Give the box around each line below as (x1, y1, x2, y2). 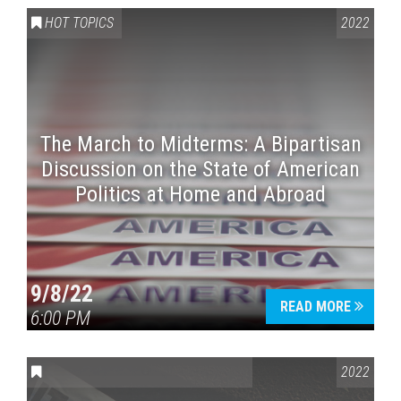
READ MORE (280, 297, 351, 315)
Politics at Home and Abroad (75, 182, 326, 207)
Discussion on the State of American (41, 157, 360, 182)
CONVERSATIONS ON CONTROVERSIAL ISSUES (45, 363, 305, 380)
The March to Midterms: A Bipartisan (39, 132, 362, 157)
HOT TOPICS (45, 14, 114, 31)
